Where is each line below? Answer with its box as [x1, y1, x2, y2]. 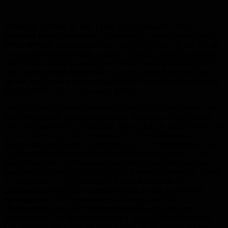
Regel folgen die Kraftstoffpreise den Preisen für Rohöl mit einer [4, 158, 211, 167]
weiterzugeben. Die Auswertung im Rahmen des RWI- [4, 195, 180, 204]
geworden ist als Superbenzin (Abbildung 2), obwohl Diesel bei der [4, 31, 221, 40]
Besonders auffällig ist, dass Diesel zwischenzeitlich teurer [4, 22, 191, 31]
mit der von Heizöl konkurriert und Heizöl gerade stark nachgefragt [4, 77, 220, 86]
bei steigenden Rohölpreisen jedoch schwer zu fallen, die [4, 177, 186, 186]
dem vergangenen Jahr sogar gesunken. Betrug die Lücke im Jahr [4, 112, 214, 122]
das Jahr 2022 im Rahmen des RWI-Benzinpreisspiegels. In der [4, 149, 207, 158]
